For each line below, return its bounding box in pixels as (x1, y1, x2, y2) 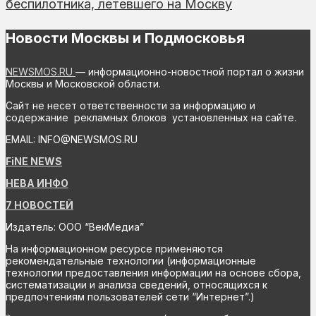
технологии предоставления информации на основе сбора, (6, 267, 301, 279)
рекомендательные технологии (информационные (6, 255, 256, 267)
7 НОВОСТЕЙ (6, 199, 73, 211)
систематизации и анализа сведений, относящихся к (6, 279, 267, 291)
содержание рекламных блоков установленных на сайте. (6, 111, 296, 123)
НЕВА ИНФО (6, 177, 68, 189)
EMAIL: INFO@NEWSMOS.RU (6, 133, 138, 145)
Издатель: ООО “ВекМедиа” (6, 221, 144, 233)
